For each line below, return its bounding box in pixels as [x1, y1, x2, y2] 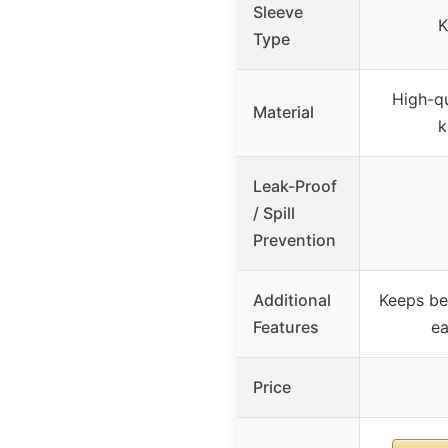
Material [253, 101, 314, 122]
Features [253, 316, 319, 337]
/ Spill [253, 202, 295, 223]
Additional [253, 289, 331, 310]
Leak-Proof [253, 175, 337, 196]
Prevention [253, 229, 336, 250]
